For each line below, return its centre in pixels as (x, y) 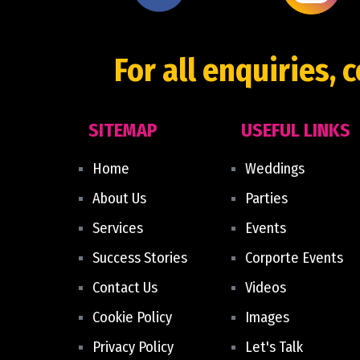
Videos (265, 288)
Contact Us (125, 288)
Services (117, 228)
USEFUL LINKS (295, 130)
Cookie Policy (132, 317)
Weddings (274, 169)
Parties (266, 198)
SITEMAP (123, 130)
